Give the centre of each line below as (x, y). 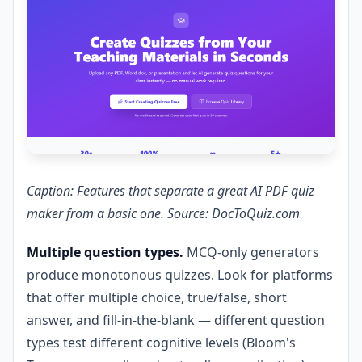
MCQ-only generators (251, 253)
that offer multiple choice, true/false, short (157, 298)
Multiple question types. (105, 253)
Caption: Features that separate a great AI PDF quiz (170, 191)
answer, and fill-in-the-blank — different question (176, 320)
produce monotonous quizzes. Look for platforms (180, 275)
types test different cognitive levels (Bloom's (161, 343)
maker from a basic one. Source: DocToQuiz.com (163, 214)
